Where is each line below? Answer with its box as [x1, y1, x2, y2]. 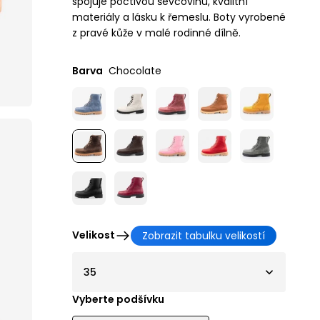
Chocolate [108, 64, 161, 79]
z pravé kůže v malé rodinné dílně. [71, 26, 241, 41]
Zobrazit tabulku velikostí [141, 228, 265, 243]
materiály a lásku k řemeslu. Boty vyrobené [71, 10, 286, 25]
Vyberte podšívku [71, 291, 164, 306]
